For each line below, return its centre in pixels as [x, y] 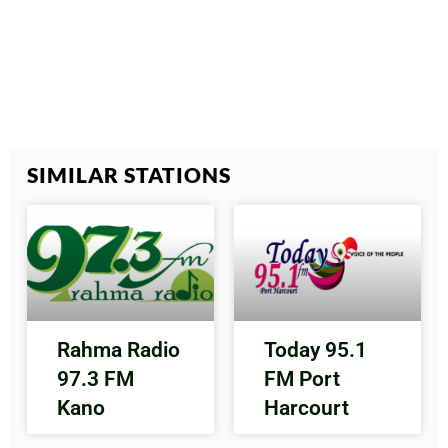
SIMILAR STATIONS [129, 175]
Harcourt [306, 408]
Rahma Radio [119, 350]
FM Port [302, 379]
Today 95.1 [315, 350]
